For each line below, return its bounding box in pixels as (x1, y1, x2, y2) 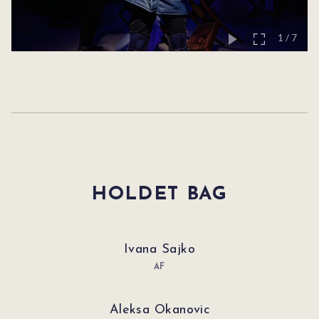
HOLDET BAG (91, 184, 228, 204)
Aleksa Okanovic (109, 303, 210, 317)
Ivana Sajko (124, 242, 195, 256)
